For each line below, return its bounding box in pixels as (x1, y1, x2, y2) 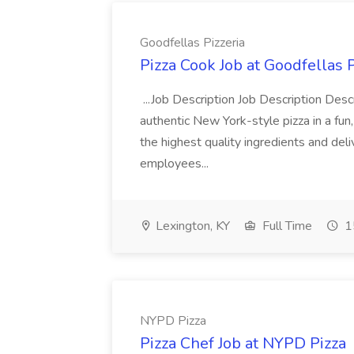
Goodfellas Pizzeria (140, 34, 245, 51)
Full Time (259, 217, 312, 235)
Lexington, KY (153, 217, 230, 235)
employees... (140, 155, 212, 172)
